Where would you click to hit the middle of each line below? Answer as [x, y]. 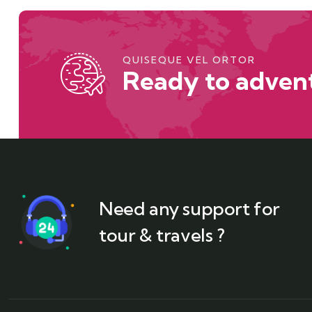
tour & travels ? [162, 235]
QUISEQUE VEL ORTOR [189, 60]
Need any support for [190, 209]
